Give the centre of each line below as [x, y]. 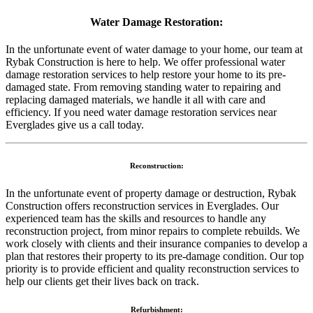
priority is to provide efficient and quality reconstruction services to [152, 269]
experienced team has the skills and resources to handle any [136, 219]
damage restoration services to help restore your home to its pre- [146, 75]
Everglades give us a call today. [75, 125]
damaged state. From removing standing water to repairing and [143, 87]
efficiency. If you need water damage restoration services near [141, 112]
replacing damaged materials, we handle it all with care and [136, 100]
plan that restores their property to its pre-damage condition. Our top [155, 256]
